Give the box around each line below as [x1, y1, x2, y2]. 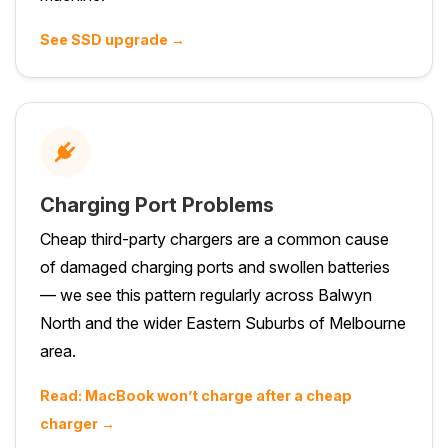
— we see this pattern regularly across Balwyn [40, 284, 372, 305]
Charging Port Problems [40, 192, 274, 217]
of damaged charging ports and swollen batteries [40, 256, 390, 277]
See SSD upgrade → [40, 30, 185, 48]
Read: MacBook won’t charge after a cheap [40, 386, 352, 404]
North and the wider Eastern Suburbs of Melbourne [40, 312, 406, 333]
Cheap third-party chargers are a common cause [40, 228, 389, 249]
